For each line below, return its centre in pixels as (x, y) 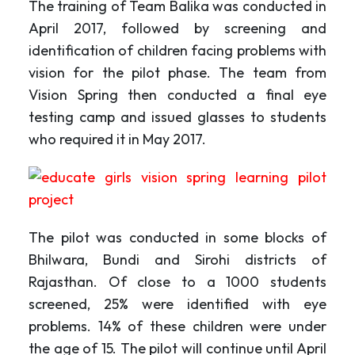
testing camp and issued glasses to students (177, 116)
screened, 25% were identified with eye (177, 303)
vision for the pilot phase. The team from (177, 72)
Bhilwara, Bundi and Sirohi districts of (177, 259)
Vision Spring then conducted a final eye (177, 94)
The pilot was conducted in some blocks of (177, 237)
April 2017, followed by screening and (177, 28)
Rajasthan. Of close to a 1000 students (177, 281)
